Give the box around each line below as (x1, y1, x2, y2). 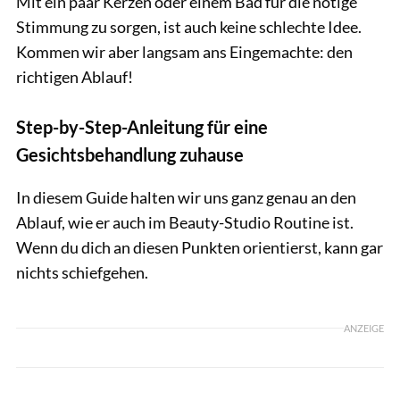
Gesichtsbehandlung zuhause (16, 144, 244, 166)
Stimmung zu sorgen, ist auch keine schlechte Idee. (16, 17, 362, 37)
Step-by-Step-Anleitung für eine (16, 116, 268, 138)
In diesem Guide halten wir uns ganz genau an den (16, 187, 356, 208)
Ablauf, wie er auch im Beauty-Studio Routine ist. (16, 212, 354, 233)
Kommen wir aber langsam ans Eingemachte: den (16, 42, 353, 62)
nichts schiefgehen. (16, 262, 148, 283)
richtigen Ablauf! (16, 67, 133, 87)
